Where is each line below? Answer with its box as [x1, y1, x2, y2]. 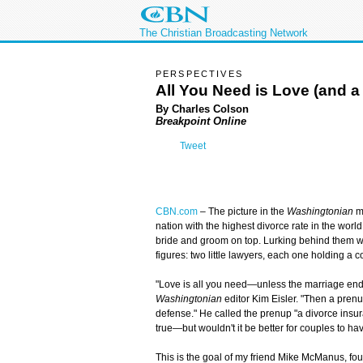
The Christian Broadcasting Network [139, 27, 308, 39]
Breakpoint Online [156, 114, 246, 127]
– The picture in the [198, 206, 287, 218]
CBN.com [156, 206, 198, 218]
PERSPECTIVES [156, 69, 243, 79]
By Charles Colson [156, 102, 249, 115]
